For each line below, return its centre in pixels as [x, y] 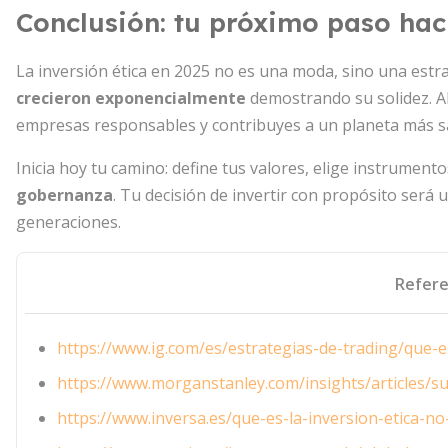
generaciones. [68, 222]
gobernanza [64, 195]
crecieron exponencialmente [131, 98]
